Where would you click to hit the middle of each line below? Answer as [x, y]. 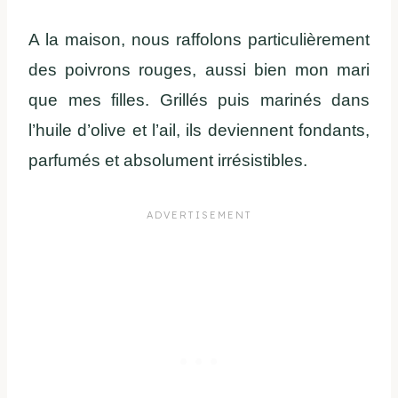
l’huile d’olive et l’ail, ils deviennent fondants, [199, 131]
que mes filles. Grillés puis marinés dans [199, 100]
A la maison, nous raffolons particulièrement [199, 40]
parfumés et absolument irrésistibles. [168, 161]
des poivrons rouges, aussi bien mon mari [199, 70]
